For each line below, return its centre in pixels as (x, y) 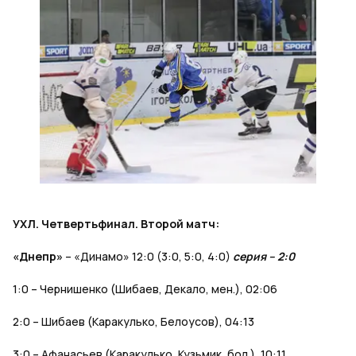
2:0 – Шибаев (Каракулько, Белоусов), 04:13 (133, 322)
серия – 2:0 (264, 257)
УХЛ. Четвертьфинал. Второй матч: (116, 224)
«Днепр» (38, 257)
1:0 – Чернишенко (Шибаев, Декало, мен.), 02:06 (145, 289)
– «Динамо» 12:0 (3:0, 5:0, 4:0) (148, 257)
